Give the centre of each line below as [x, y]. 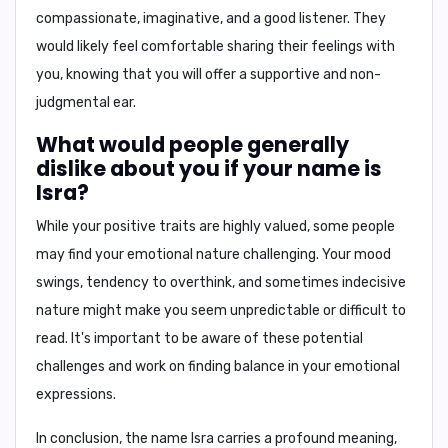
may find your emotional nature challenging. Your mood [213, 254]
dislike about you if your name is [209, 168]
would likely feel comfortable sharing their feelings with [215, 46]
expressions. [76, 394]
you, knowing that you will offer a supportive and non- [208, 74]
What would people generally [192, 144]
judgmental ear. [86, 102]
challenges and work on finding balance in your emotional [218, 366]
